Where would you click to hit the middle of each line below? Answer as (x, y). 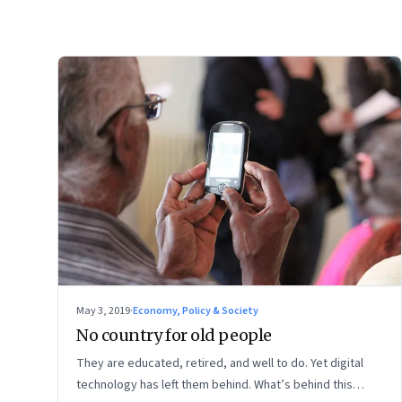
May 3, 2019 (103, 310)
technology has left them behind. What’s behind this (214, 385)
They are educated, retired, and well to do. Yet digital (220, 363)
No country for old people (174, 335)
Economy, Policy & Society (196, 310)
